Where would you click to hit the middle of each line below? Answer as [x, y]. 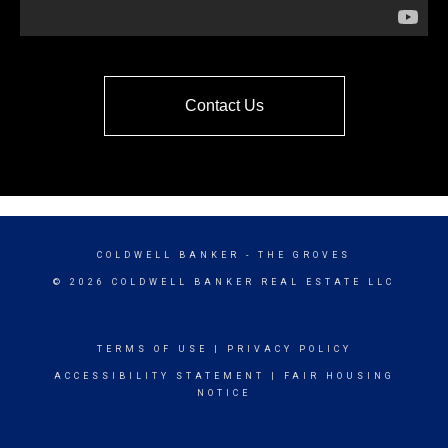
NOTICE [224, 393]
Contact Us [224, 106]
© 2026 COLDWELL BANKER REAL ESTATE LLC [224, 282]
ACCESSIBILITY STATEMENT [159, 376]
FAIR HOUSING [339, 376]
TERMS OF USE [152, 349]
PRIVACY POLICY [289, 349]
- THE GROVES [295, 255]
